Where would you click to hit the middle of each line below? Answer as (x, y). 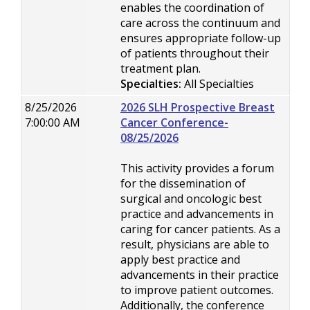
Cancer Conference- (174, 122)
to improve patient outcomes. (197, 290)
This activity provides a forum (197, 168)
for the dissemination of (183, 183)
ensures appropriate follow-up (201, 38)
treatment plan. (161, 69)
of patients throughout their (195, 53)
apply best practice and (180, 259)
